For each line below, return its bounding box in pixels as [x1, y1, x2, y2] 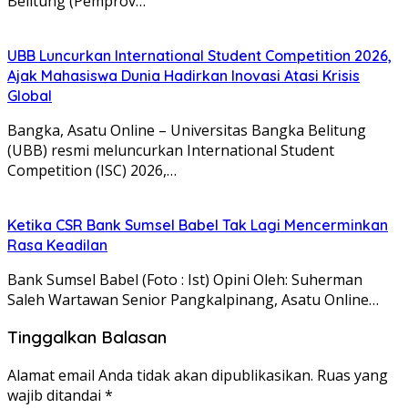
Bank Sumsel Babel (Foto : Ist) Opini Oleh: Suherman [7, 269, 362, 290]
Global [7, 86, 52, 105]
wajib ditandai [7, 385, 105, 406]
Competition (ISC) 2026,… [7, 159, 177, 180]
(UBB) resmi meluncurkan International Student [7, 139, 334, 160]
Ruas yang [317, 365, 388, 386]
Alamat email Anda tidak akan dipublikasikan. [7, 365, 313, 386]
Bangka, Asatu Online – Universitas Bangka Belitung [7, 119, 366, 140]
